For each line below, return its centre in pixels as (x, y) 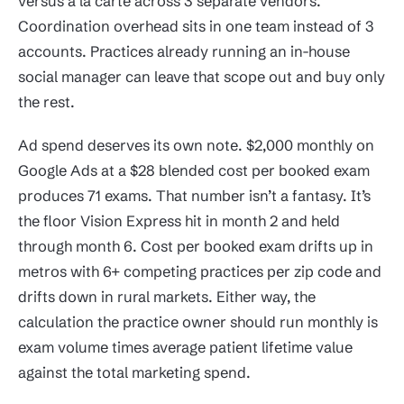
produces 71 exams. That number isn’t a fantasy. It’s (194, 195)
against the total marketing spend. (134, 372)
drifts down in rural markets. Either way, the (167, 296)
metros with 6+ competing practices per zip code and (200, 271)
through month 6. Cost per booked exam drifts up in (196, 246)
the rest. (46, 101)
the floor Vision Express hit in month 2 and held (179, 220)
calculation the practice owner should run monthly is (198, 321)
